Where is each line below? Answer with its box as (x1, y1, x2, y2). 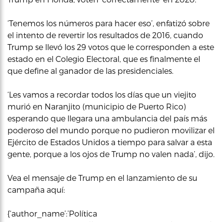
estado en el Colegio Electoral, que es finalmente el (7, 54, 200, 63)
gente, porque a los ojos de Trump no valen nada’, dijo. (7, 149, 215, 159)
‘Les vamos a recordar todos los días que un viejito (7, 90, 196, 99)
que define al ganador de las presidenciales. (7, 66, 173, 75)
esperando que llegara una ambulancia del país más (7, 113, 207, 123)
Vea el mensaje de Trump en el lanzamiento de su (7, 173, 197, 182)
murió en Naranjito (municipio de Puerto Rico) (7, 102, 186, 111)
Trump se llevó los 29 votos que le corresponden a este (7, 42, 214, 52)
